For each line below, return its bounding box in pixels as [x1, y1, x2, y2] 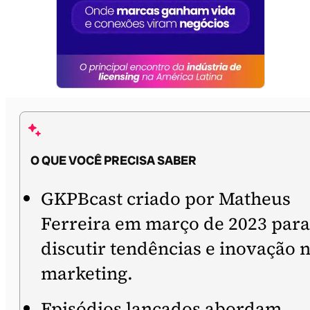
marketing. [41, 261, 133, 286]
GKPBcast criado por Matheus [41, 186, 291, 211]
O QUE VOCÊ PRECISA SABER [30, 152, 197, 169]
